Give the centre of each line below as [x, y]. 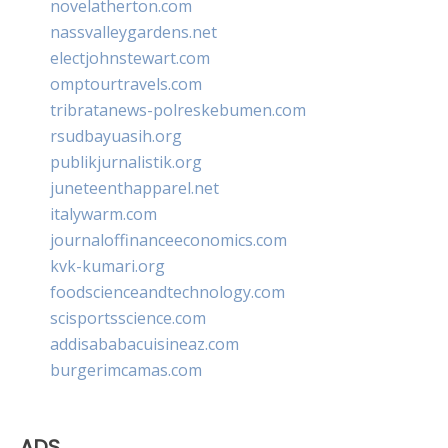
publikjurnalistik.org [126, 161]
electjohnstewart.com [130, 57]
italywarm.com [103, 213]
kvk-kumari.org [107, 265]
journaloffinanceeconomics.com [168, 239]
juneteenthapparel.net [134, 187]
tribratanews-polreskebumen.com [178, 109]
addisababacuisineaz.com [144, 343]
